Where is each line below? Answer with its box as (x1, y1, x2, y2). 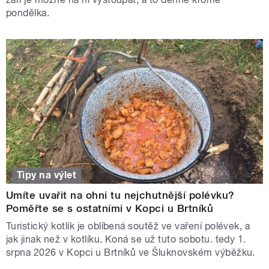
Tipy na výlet (17, 169, 77, 181)
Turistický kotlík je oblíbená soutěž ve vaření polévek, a (6, 220, 250, 232)
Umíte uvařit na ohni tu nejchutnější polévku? (6, 189, 235, 202)
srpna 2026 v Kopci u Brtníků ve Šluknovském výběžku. (6, 247, 255, 259)
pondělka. (6, 7, 50, 19)
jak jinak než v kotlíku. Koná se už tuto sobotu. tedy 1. (6, 234, 246, 246)
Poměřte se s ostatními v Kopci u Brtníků (6, 202, 214, 215)
